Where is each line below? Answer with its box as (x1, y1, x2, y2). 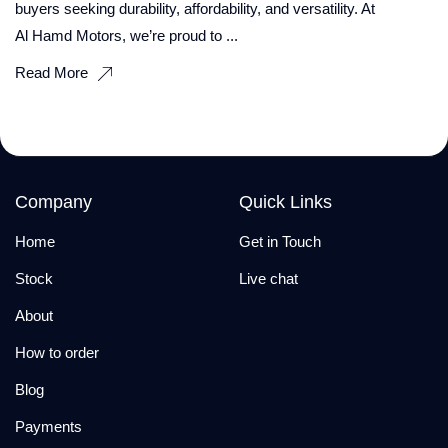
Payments (15, 417, 82, 435)
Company (15, 191, 92, 212)
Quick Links (239, 191, 332, 212)
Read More (15, 63, 88, 81)
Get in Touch (239, 232, 321, 250)
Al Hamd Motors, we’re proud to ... (15, 26, 238, 44)
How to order (15, 343, 99, 361)
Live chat (239, 269, 298, 287)
